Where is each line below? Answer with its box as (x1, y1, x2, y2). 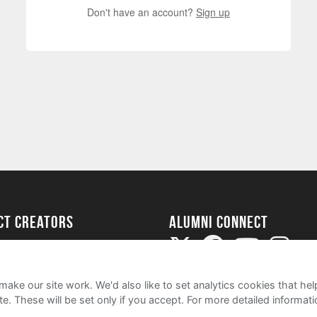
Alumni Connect (169, 213, 268, 231)
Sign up (196, 5, 230, 19)
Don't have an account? (87, 5, 196, 19)
